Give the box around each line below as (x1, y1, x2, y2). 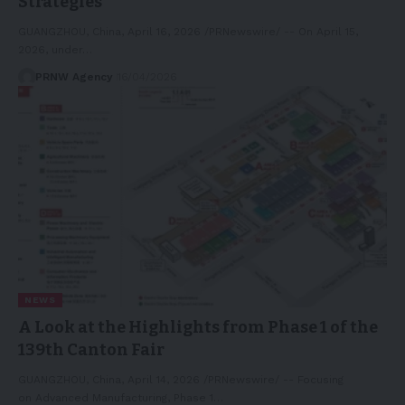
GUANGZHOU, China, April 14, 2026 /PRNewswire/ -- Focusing (18, 372, 344, 386)
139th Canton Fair (18, 339, 165, 360)
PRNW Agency (34, 70, 113, 83)
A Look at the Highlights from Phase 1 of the (18, 316, 378, 337)
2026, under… (18, 42, 92, 56)
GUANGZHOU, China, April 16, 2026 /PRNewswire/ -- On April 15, (18, 24, 358, 38)
